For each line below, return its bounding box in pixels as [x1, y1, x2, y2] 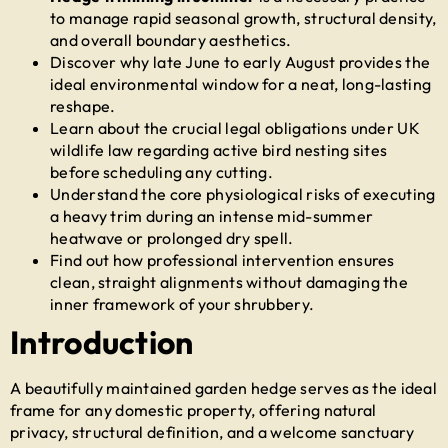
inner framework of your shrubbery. [50, 293, 315, 314]
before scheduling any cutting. [50, 161, 274, 182]
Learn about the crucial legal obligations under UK [50, 117, 420, 138]
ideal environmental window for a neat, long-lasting [50, 73, 432, 94]
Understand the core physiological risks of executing [50, 183, 436, 204]
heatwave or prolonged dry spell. [50, 227, 294, 248]
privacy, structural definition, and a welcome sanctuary [10, 421, 415, 442]
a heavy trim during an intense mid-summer [50, 205, 374, 226]
